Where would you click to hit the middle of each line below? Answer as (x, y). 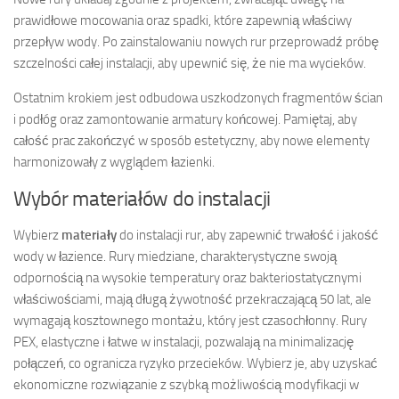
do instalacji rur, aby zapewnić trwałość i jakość (248, 235)
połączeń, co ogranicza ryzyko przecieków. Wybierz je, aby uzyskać (195, 363)
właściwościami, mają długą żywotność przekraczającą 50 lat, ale (192, 299)
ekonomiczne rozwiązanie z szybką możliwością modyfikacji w (186, 384)
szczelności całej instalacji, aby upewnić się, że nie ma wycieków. (190, 63)
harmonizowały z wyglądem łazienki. (114, 162)
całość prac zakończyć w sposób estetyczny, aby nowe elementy (191, 140)
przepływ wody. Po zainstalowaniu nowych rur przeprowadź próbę (196, 41)
